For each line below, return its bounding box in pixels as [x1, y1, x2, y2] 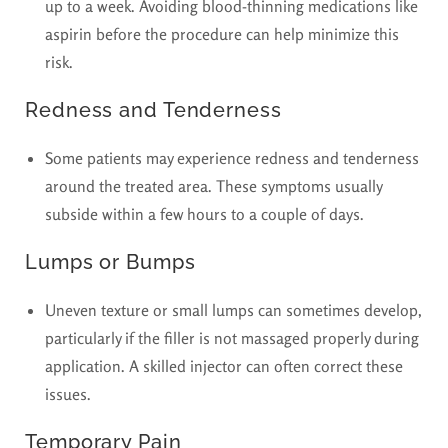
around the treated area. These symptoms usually [45, 176, 382, 197]
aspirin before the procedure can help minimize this [45, 24, 399, 45]
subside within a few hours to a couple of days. [45, 204, 364, 225]
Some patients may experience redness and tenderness [45, 148, 419, 169]
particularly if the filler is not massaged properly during [45, 328, 419, 349]
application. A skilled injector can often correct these [45, 356, 403, 377]
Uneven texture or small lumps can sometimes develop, [45, 300, 422, 321]
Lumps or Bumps [25, 250, 196, 275]
